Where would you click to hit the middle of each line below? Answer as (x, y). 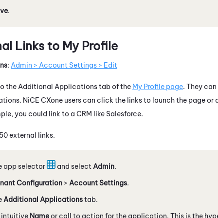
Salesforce (124, 114)
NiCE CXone (43, 100)
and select (74, 166)
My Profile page (158, 86)
